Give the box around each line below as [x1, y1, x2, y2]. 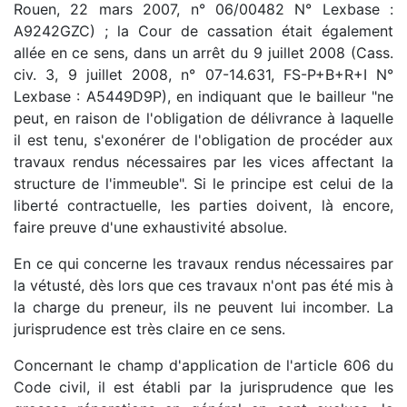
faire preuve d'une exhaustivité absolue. [14, 217, 287, 236]
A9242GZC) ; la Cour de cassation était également [14, 21, 393, 40]
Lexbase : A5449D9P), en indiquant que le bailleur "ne [14, 86, 393, 105]
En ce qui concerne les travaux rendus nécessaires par [14, 253, 393, 273]
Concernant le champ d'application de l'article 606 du [14, 355, 393, 374]
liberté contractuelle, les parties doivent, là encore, [14, 195, 393, 214]
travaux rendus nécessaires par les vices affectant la [14, 152, 393, 171]
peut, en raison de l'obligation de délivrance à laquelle [14, 108, 393, 127]
